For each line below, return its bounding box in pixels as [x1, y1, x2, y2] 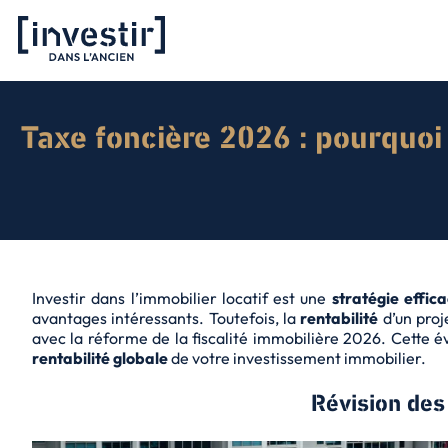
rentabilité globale [32, 347, 168, 368]
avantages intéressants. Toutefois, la [32, 307, 301, 328]
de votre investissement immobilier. [168, 347, 426, 368]
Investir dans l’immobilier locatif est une [32, 287, 332, 308]
